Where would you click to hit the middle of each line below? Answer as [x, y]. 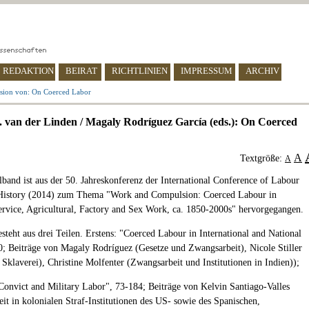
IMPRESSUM [207, 71]
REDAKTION [28, 71]
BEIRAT [81, 71]
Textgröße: [262, 158]
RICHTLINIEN [140, 71]
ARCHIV [262, 71]
